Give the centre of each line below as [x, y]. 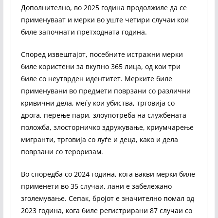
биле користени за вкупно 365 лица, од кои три [100, 66]
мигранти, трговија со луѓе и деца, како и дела [99, 139]
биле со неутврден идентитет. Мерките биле [96, 78]
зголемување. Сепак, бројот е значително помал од [107, 198]
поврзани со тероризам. [62, 151]
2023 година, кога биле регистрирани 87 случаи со [106, 210]
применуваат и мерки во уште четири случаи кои [105, 19]
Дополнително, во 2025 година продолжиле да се [104, 7]
